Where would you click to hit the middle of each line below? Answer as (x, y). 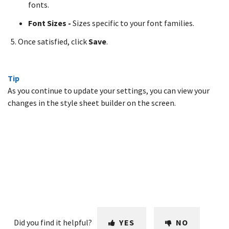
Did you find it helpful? (53, 222)
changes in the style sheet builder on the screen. (93, 103)
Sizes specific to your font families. (134, 23)
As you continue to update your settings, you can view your (109, 90)
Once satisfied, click (53, 41)
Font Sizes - (50, 23)
